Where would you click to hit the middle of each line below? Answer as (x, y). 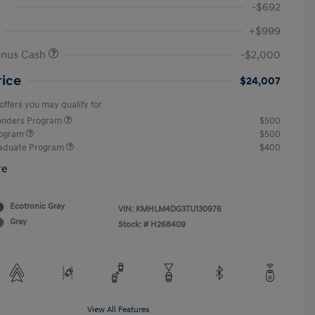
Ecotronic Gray (37, 206)
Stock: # (133, 225)
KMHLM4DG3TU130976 (179, 209)
